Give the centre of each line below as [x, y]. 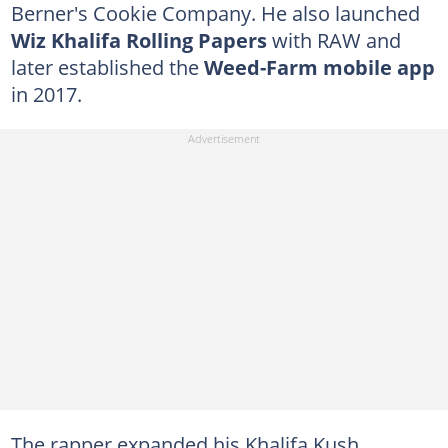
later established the [107, 66]
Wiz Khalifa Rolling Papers [141, 39]
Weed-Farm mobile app [319, 66]
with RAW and [336, 39]
